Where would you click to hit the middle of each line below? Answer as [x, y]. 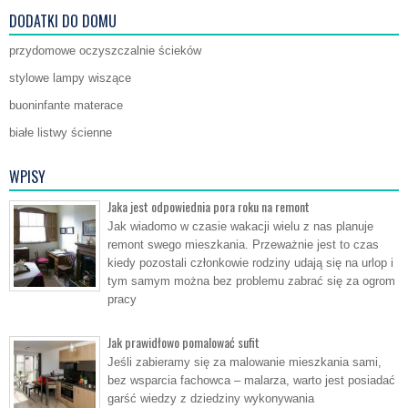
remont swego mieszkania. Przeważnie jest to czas [243, 245]
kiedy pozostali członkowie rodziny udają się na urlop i [250, 263]
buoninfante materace [66, 106]
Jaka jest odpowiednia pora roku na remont [209, 207]
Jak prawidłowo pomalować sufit [184, 342]
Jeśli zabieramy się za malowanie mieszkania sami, [245, 362]
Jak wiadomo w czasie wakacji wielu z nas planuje [240, 227]
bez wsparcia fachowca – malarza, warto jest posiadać [251, 381]
